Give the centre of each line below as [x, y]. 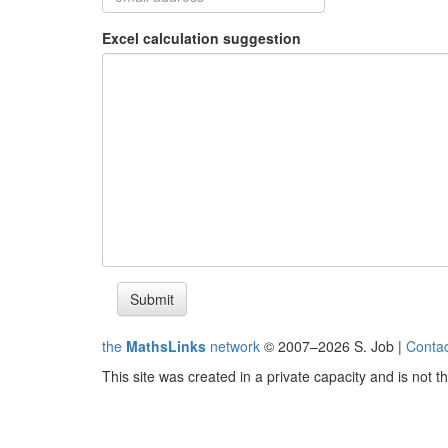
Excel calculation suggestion [201, 38]
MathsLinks [166, 346]
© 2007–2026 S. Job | [333, 346]
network [233, 346]
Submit [152, 299]
